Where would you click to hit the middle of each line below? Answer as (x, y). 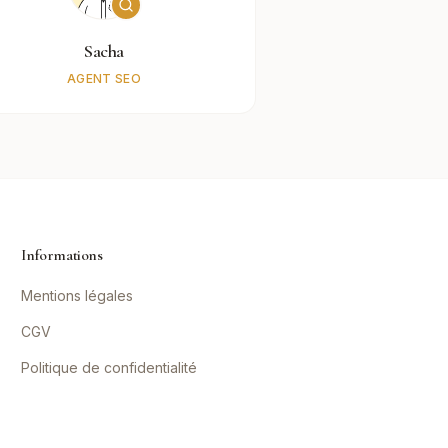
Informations (62, 255)
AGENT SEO (104, 78)
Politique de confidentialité (109, 367)
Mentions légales (77, 295)
